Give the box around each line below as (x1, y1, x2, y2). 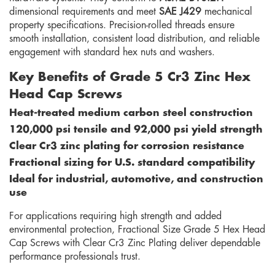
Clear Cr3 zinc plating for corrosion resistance (9, 141, 244, 151)
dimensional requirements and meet (9, 7, 159, 17)
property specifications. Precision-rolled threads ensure (9, 20, 234, 30)
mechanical (201, 7, 252, 17)
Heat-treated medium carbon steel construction (9, 108, 253, 118)
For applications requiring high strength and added (9, 211, 222, 221)
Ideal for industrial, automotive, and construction (9, 174, 263, 184)
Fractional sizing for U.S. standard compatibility (9, 158, 255, 168)
